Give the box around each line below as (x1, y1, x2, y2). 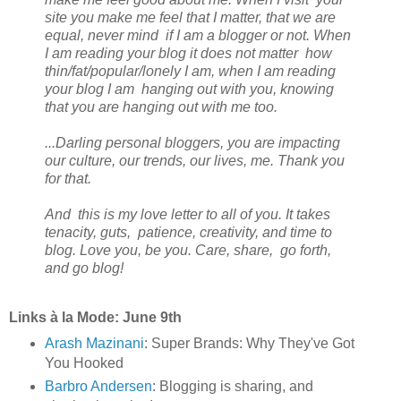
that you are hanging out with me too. (45, 98, 277, 115)
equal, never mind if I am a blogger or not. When (45, 27, 351, 43)
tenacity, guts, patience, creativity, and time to (45, 224, 332, 240)
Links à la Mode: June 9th (9, 310, 182, 326)
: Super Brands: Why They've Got (143, 336, 354, 352)
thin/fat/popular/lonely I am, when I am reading (45, 63, 336, 79)
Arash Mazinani (44, 336, 144, 352)
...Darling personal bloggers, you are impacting (45, 134, 340, 150)
